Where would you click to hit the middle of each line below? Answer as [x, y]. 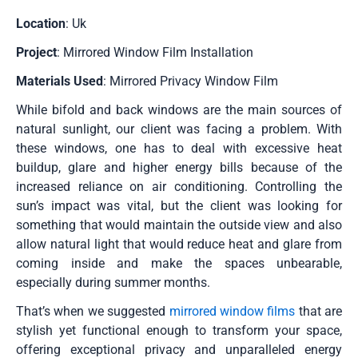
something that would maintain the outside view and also [179, 225]
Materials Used [60, 81]
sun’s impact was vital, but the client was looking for [179, 206]
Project [36, 52]
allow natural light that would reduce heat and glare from [179, 244]
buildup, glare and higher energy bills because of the [179, 167]
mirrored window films [232, 311]
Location [41, 24]
